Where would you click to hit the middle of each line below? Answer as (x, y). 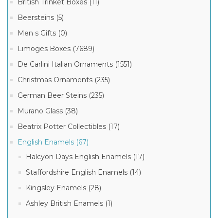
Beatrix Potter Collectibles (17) (69, 127)
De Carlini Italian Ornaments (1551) (75, 64)
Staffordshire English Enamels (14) (83, 173)
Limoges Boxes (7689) (56, 49)
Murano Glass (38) (48, 111)
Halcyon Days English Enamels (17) (85, 157)
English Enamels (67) (53, 142)
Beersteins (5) (41, 18)
